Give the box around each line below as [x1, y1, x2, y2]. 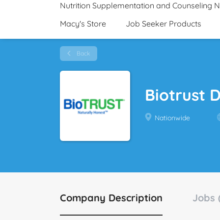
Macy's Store [60, 19, 106, 28]
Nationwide [153, 113, 190, 122]
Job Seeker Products [126, 19, 201, 28]
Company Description [60, 192, 163, 204]
